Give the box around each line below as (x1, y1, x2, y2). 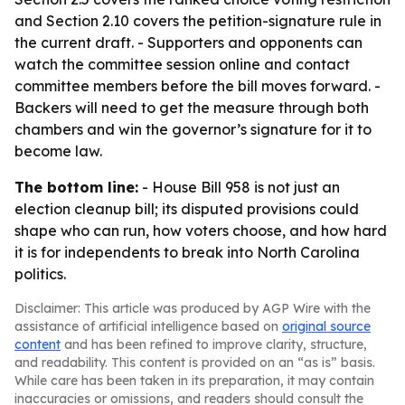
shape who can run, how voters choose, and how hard (14, 221, 387, 240)
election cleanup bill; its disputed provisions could (14, 200, 359, 218)
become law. (14, 142, 102, 160)
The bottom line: (14, 178, 138, 196)
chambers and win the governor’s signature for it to (14, 120, 372, 138)
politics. (14, 265, 66, 283)
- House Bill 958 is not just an (138, 178, 340, 196)
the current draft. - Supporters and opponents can (14, 33, 363, 52)
